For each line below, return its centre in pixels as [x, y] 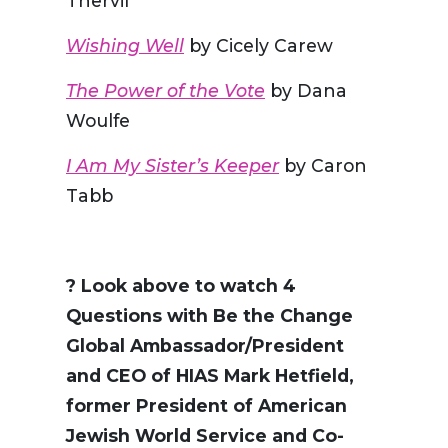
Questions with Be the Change [209, 316]
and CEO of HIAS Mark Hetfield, [210, 376]
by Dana [306, 91]
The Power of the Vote [165, 91]
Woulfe [98, 121]
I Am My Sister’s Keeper [172, 166]
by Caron [323, 166]
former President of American [206, 406]
